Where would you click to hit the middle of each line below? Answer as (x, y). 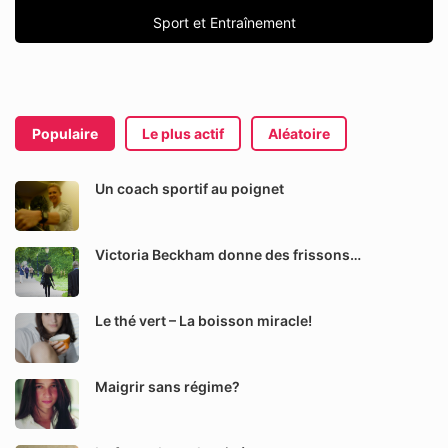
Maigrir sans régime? (167, 386)
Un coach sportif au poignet (189, 188)
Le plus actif (183, 133)
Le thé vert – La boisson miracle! (203, 320)
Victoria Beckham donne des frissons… (228, 254)
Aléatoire (299, 133)
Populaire (65, 133)
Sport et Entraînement (224, 22)
